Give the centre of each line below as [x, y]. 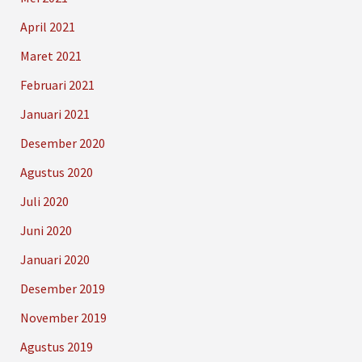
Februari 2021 [57, 85]
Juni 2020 [46, 231]
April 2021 [47, 27]
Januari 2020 [55, 260]
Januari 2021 [55, 114]
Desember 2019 [62, 289]
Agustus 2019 [56, 347]
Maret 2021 [51, 56]
